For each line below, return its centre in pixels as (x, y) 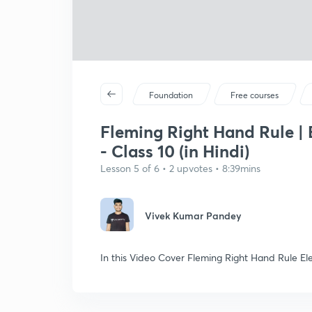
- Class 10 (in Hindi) (175, 151)
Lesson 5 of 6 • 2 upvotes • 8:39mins (180, 168)
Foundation (171, 95)
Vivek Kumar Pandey (193, 216)
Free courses (255, 95)
